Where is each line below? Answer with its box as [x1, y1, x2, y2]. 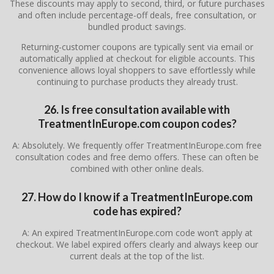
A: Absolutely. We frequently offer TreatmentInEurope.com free [12, 139, 262, 152]
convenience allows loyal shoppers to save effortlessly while [18, 64, 256, 76]
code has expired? [92, 204, 182, 218]
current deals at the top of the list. [70, 250, 204, 262]
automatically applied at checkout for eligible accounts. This [19, 52, 255, 64]
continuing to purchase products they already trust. [36, 75, 238, 87]
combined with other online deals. [70, 163, 204, 175]
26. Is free [44, 103, 95, 117]
